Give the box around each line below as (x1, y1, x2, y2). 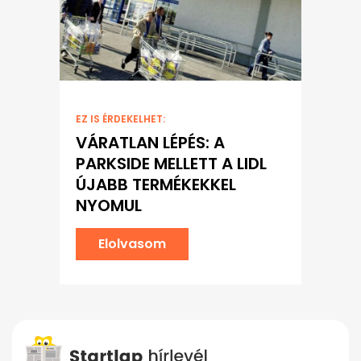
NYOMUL (76, 194, 142, 218)
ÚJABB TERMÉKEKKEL (76, 173, 236, 197)
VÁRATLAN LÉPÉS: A (76, 131, 225, 155)
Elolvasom (98, 234, 166, 254)
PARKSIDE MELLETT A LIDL (76, 152, 267, 176)
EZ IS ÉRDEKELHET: (76, 112, 165, 127)
